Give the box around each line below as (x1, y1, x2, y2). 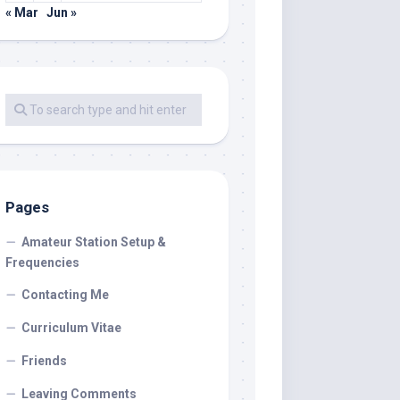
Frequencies (5, 255, 79, 270)
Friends (21, 354, 67, 368)
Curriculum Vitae (21, 321, 121, 335)
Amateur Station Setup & (21, 235, 166, 249)
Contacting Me (21, 287, 109, 302)
